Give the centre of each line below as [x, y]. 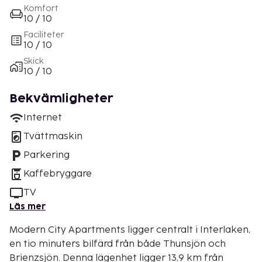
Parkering [46, 155]
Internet [43, 118]
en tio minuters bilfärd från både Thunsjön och [118, 244]
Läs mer [27, 206]
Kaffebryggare [58, 174]
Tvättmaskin [53, 136]
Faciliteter [44, 35]
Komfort [41, 8]
